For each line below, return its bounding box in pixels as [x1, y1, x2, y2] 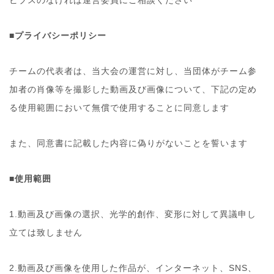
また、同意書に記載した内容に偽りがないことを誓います [9, 138, 248, 149]
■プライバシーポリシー [9, 31, 106, 41]
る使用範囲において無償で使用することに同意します [9, 103, 229, 113]
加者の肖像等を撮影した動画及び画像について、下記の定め [9, 84, 257, 95]
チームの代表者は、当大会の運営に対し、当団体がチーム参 [9, 66, 257, 76]
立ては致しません [9, 228, 83, 238]
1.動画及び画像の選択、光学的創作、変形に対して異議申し [9, 209, 256, 220]
